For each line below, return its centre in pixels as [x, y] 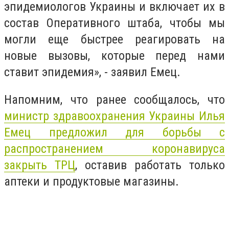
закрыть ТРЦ [40, 165]
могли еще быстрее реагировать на [114, 40]
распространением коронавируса [114, 148]
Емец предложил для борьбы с [114, 132]
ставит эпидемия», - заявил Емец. [92, 72]
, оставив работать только [150, 165]
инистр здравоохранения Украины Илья [119, 116]
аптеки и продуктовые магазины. [91, 181]
